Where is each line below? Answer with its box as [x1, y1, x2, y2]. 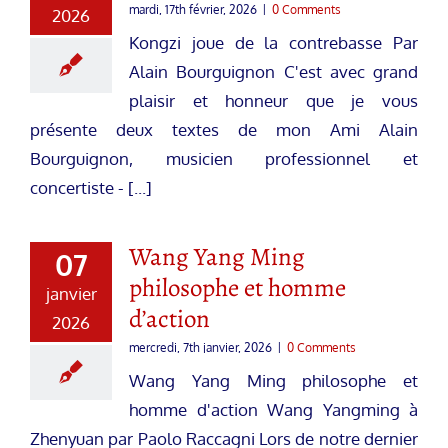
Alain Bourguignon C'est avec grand [129, 60, 418, 82]
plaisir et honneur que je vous [129, 89, 418, 111]
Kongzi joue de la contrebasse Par [129, 31, 418, 53]
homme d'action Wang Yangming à [129, 398, 418, 420]
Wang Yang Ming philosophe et [129, 369, 418, 391]
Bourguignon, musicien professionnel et [30, 147, 418, 169]
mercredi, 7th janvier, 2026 [129, 339, 272, 355]
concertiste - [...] [30, 176, 152, 198]
